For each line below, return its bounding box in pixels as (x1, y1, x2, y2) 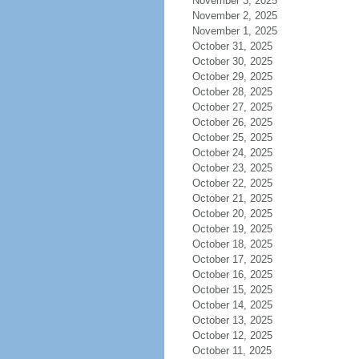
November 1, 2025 (192, 25, 277, 37)
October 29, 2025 (192, 71, 272, 83)
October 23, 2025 (192, 162, 272, 174)
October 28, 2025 (192, 86, 272, 98)
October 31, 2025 (192, 40, 272, 52)
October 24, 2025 (192, 147, 272, 159)
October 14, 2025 (192, 299, 272, 311)
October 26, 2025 (192, 116, 272, 128)
